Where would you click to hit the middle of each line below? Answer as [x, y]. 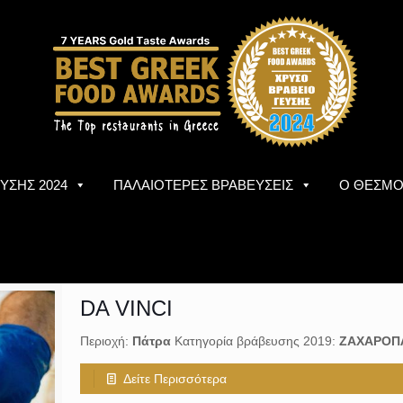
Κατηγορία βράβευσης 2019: [255, 341]
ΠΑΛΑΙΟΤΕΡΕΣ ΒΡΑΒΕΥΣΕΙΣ [204, 185]
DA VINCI [126, 308]
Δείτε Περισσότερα [175, 379]
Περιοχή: [106, 341]
